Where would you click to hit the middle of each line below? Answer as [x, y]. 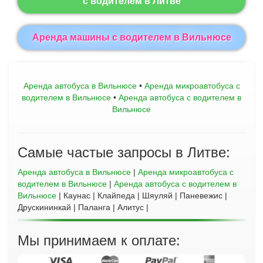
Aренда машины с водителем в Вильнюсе [131, 37]
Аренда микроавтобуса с [186, 172]
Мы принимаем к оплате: [99, 240]
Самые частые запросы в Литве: [124, 152]
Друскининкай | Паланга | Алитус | [83, 207]
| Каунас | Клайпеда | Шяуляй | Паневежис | [142, 195]
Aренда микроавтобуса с [192, 86]
